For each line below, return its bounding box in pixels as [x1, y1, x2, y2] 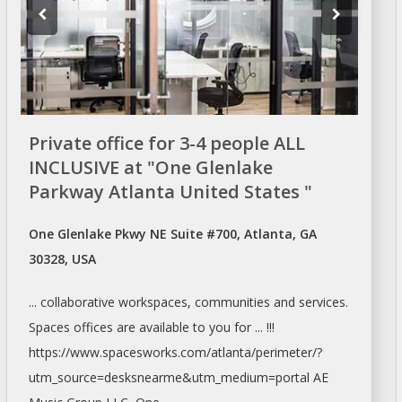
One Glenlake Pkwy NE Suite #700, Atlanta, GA [28, 225, 317, 243]
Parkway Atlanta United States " [28, 179, 312, 205]
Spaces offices [28, 319, 113, 336]
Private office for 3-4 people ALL [28, 131, 305, 156]
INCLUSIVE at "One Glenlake [28, 155, 273, 180]
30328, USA [28, 250, 96, 268]
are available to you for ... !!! [112, 319, 275, 336]
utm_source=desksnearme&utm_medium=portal [28, 369, 310, 387]
